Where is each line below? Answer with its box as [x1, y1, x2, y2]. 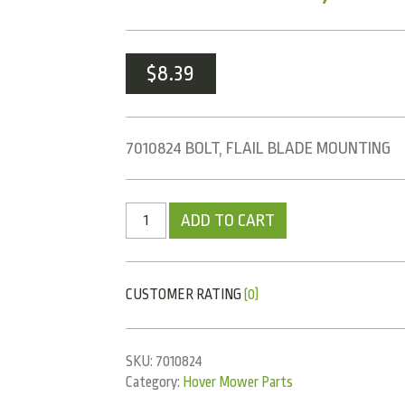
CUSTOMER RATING [125, 287, 244, 303]
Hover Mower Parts [182, 374, 293, 391]
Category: [125, 374, 183, 391]
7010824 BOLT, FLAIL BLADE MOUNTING [125, 138, 391, 158]
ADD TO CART [180, 211, 275, 231]
